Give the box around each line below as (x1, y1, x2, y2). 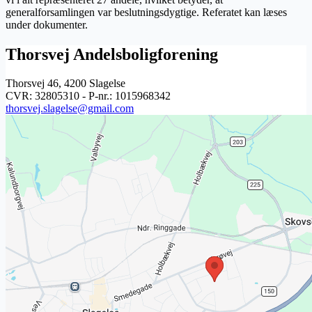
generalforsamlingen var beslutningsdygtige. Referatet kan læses (6, 6, 287, 18)
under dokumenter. (6, 18, 88, 31)
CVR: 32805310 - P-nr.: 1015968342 (6, 90, 171, 102)
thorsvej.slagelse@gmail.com (6, 102, 134, 115)
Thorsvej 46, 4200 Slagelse (6, 77, 125, 90)
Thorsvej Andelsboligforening (6, 45, 218, 63)
